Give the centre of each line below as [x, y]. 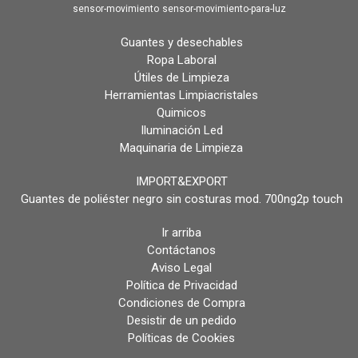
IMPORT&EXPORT [181, 182]
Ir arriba [181, 233]
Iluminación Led [181, 131]
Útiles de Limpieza [181, 78]
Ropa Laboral [181, 60]
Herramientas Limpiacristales [181, 95]
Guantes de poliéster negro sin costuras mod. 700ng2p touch [181, 199]
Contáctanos [181, 251]
